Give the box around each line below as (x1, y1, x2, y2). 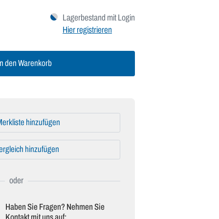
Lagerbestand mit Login (63, 13, 135, 23)
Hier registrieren (63, 25, 112, 35)
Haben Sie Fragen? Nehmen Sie (5, 202, 105, 212)
